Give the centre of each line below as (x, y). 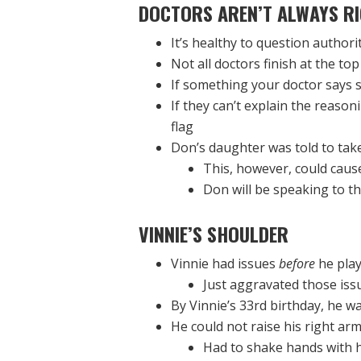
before (297, 264)
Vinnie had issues (225, 264)
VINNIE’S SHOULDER (214, 234)
